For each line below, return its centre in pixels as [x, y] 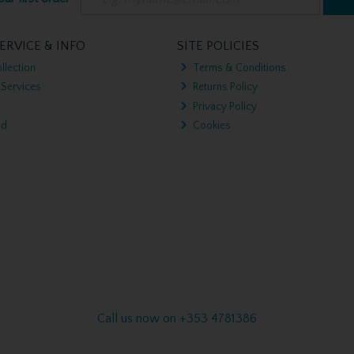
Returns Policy [224, 87]
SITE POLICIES [218, 46]
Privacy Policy [224, 106]
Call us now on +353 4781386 [177, 318]
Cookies [211, 126]
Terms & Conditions [239, 68]
